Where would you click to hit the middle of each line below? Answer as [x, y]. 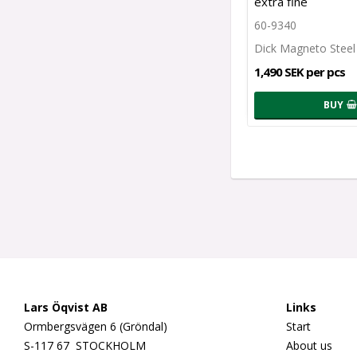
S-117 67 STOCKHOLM [85, 345]
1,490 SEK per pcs [300, 71]
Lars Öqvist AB [66, 307]
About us [309, 345]
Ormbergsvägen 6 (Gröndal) [96, 326]
